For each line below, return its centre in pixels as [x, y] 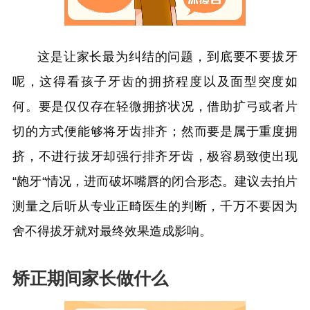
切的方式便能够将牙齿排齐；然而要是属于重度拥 [155, 131]
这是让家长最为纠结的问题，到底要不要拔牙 [167, 57]
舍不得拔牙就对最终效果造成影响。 [112, 231]
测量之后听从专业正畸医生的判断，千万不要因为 [155, 206]
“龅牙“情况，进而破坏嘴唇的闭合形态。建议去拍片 [155, 181]
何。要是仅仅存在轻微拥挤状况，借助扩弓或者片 [155, 107]
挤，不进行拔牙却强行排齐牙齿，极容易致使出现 [155, 156]
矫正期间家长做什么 [90, 279]
